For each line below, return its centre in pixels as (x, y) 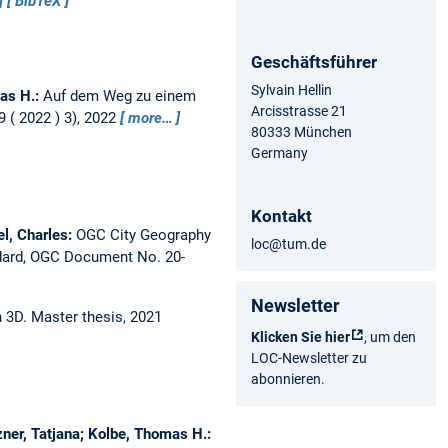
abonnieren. (288, 378)
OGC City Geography (143, 234)
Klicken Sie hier (300, 336)
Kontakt (281, 215)
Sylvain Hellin (291, 89)
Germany (279, 152)
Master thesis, (80, 316)
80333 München (301, 131)
